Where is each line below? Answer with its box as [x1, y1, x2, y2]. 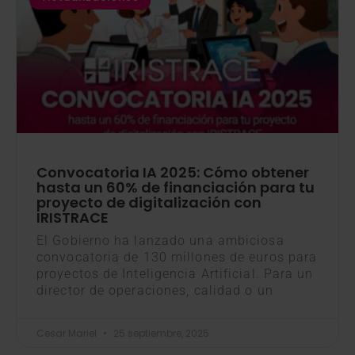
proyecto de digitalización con [36, 193, 261, 213]
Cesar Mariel [36, 326, 99, 341]
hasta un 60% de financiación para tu [36, 177, 315, 198]
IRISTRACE [36, 208, 109, 228]
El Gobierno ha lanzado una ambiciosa [36, 233, 284, 249]
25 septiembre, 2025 [111, 326, 209, 341]
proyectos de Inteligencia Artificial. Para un [36, 266, 314, 282]
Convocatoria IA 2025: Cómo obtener [36, 162, 309, 183]
